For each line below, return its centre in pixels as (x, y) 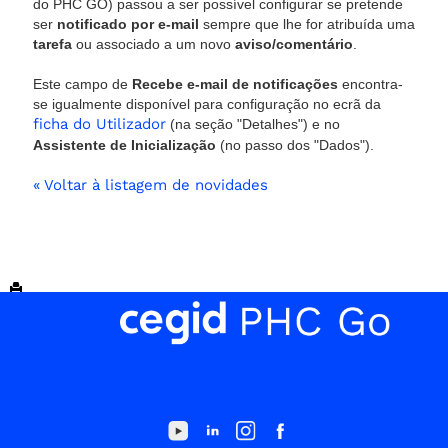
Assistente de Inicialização (124, 145)
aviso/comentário (294, 44)
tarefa (52, 44)
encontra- (370, 84)
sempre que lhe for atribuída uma (307, 24)
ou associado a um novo (153, 44)
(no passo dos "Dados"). (295, 145)
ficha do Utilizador (99, 124)
